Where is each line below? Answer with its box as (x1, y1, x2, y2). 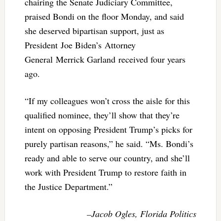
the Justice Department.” (24, 181, 112, 193)
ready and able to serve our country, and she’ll (24, 152, 190, 164)
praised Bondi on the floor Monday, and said (24, 10, 184, 23)
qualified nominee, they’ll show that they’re (24, 109, 180, 121)
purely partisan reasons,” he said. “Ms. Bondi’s (24, 138, 193, 150)
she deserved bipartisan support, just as (24, 25, 164, 37)
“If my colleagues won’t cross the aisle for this (24, 95, 190, 107)
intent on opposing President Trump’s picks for (24, 123, 192, 136)
